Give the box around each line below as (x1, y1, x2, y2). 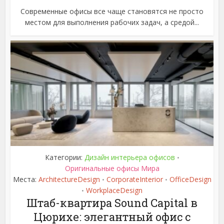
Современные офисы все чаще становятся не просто (20, 6, 203, 16)
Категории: (44, 152, 84, 162)
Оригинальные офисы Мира (64, 163, 159, 173)
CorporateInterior (106, 174, 163, 184)
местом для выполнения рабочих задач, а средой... (25, 17, 199, 27)
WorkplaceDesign (86, 185, 142, 195)
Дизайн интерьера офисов (84, 152, 175, 162)
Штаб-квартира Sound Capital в (26, 195, 197, 210)
